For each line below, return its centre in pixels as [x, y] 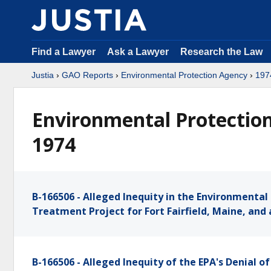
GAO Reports [87, 75]
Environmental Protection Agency [184, 75]
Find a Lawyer [64, 52]
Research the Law [221, 52]
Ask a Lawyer [139, 52]
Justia [43, 75]
